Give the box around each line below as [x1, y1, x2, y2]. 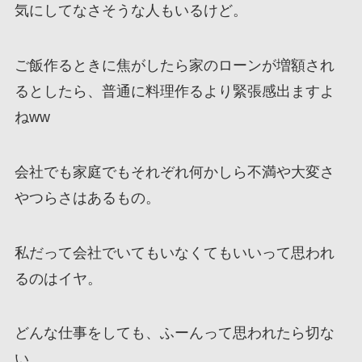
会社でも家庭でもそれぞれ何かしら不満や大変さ [14, 163, 335, 180]
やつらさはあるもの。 [14, 189, 160, 206]
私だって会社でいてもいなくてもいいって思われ [14, 244, 335, 261]
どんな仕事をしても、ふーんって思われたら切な [14, 325, 335, 342]
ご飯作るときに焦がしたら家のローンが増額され [14, 57, 335, 74]
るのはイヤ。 [14, 270, 102, 287]
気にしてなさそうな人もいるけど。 [14, 2, 247, 19]
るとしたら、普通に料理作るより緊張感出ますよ [14, 82, 335, 99]
